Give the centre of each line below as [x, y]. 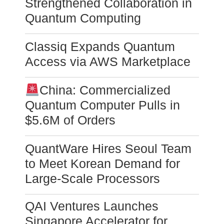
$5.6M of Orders [70, 120]
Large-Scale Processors [92, 179]
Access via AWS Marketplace [108, 62]
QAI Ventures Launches [92, 206]
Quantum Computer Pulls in [102, 105]
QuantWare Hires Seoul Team [108, 149]
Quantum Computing [83, 18]
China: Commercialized [105, 90]
